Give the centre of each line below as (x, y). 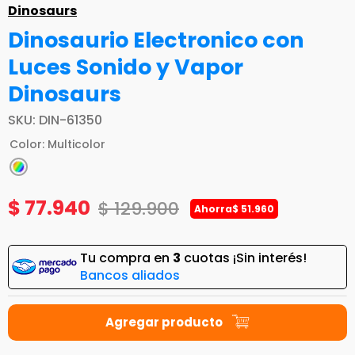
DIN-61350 (71, 120)
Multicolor (76, 145)
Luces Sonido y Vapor (126, 67)
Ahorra (213, 209)
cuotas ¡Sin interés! (244, 258)
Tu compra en (126, 258)
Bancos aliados (130, 276)
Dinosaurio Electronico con (156, 40)
